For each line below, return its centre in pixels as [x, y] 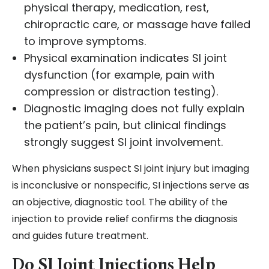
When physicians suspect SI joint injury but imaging [131, 169]
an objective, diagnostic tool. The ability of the [120, 202]
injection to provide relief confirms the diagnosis [125, 219]
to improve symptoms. [85, 41]
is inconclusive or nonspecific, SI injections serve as [131, 186]
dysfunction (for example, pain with [119, 75]
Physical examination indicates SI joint [125, 58]
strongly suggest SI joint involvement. [123, 142]
